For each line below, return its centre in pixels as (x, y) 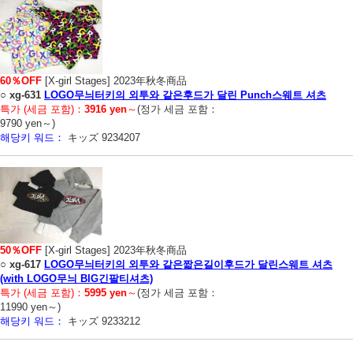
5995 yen (106, 293)
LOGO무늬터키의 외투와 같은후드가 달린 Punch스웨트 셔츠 (185, 95)
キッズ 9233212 (102, 321)
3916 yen (106, 110)
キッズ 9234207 (102, 138)
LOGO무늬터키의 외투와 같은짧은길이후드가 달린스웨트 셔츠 (188, 265)
